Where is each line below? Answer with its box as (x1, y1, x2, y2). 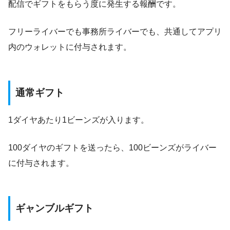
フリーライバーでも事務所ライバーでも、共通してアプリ (8, 27, 222, 36)
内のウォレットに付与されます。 (8, 43, 131, 52)
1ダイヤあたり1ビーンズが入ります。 (8, 115, 149, 124)
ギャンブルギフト (15, 203, 93, 214)
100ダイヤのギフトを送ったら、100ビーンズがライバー (8, 143, 217, 152)
